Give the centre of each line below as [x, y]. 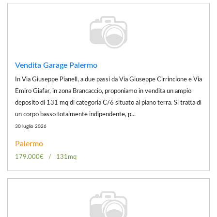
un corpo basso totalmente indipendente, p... [75, 114]
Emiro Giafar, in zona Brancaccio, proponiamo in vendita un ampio [103, 91]
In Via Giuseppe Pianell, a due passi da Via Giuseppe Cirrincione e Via [108, 79]
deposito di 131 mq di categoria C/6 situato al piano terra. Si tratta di [108, 103]
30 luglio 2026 [31, 126]
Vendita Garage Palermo [56, 65]
